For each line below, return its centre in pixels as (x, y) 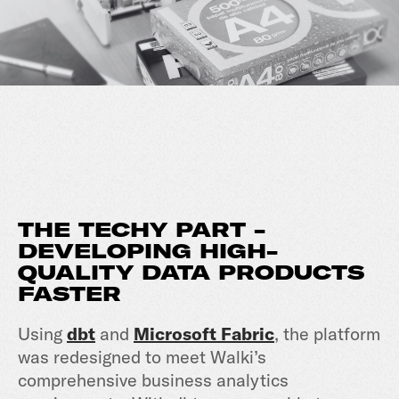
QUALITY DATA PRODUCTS (191, 272)
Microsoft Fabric (204, 333)
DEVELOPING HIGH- (148, 251)
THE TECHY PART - (142, 229)
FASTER (69, 293)
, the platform (327, 333)
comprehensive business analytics (153, 379)
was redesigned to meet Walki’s (142, 356)
